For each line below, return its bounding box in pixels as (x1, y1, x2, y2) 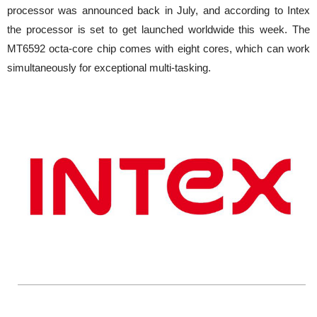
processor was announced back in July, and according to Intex (7, 4, 310, 16)
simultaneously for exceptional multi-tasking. (7, 62, 211, 74)
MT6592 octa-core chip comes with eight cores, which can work (7, 42, 310, 54)
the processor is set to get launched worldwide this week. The (7, 23, 310, 35)
